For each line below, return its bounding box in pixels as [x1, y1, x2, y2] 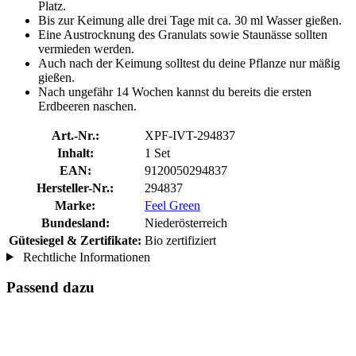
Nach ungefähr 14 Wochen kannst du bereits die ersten [38, 84, 311, 99]
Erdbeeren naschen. [38, 99, 137, 113]
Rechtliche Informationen [19, 250, 150, 264]
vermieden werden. [38, 41, 134, 56]
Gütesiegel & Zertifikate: [9, 233, 141, 247]
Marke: [55, 198, 95, 212]
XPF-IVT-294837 [145, 128, 235, 142]
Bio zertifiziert [145, 233, 216, 247]
